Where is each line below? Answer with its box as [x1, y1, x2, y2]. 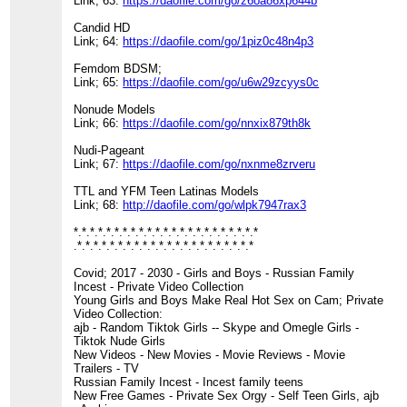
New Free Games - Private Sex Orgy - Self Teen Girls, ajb [74, 389, 380, 403]
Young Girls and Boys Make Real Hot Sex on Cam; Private [74, 293, 384, 308]
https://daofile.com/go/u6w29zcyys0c [123, 75, 320, 90]
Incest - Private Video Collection [74, 280, 244, 294]
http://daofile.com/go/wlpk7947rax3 [123, 198, 307, 213]
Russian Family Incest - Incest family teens [74, 375, 304, 390]
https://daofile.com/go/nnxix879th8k [123, 116, 312, 131]
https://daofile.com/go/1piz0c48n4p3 [123, 35, 314, 49]
